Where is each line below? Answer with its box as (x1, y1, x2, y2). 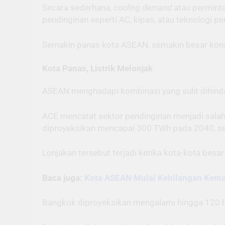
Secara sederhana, (42, 3, 114, 13)
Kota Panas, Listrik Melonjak (42, 63, 153, 74)
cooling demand (114, 3, 174, 13)
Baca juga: (42, 172, 84, 183)
